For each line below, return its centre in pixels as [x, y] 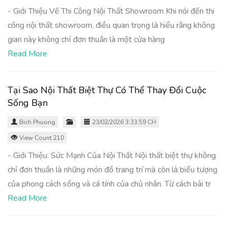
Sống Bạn [28, 103]
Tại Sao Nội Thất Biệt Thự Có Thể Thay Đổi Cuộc [107, 90]
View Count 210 [41, 138]
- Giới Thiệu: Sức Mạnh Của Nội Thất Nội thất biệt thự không [112, 156]
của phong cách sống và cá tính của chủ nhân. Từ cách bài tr [109, 184]
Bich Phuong [37, 122]
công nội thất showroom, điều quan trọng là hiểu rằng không [111, 25]
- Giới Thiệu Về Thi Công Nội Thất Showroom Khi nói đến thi [111, 11]
